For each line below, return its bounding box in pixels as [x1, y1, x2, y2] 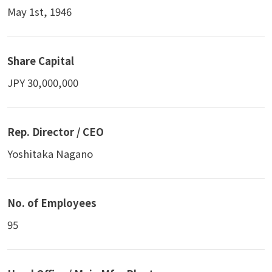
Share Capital [7, 53, 74, 68]
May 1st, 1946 [7, 4, 72, 19]
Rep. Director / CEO [7, 124, 104, 139]
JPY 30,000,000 [7, 75, 78, 90]
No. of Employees [7, 195, 97, 210]
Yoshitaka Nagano [7, 146, 93, 161]
